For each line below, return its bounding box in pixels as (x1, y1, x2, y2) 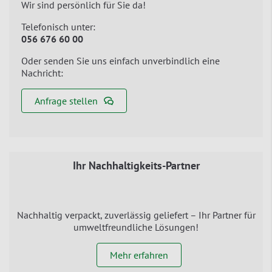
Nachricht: (21, 66, 63, 79)
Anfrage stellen (35, 94, 98, 107)
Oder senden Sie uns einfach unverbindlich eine (21, 54, 220, 67)
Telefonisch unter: (21, 20, 95, 33)
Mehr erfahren (110, 248, 168, 261)
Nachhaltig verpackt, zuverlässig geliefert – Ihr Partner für (16, 208, 256, 221)
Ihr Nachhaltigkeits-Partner (72, 158, 200, 172)
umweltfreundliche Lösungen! (73, 220, 199, 233)
